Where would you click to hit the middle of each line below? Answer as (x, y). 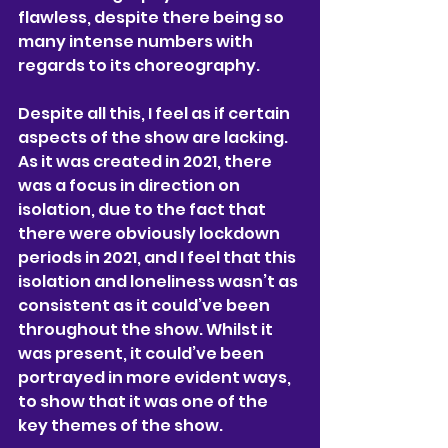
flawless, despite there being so (152, 17)
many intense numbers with (137, 41)
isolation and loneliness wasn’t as (159, 281)
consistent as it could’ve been (145, 305)
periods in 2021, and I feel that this (158, 257)
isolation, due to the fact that (143, 209)
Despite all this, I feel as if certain (155, 113)
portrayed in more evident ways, (156, 377)
